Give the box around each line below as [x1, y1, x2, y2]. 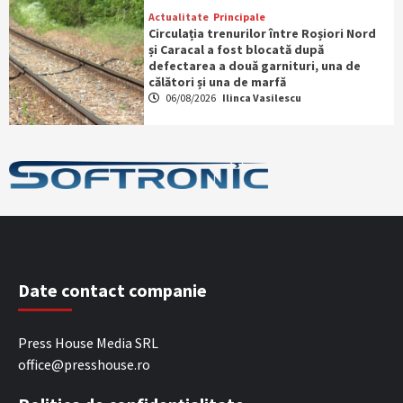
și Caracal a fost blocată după [148, 41, 324, 58]
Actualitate [148, 10, 209, 24]
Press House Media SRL [18, 334, 158, 353]
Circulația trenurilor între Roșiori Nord [148, 25, 376, 42]
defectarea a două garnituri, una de [148, 58, 361, 75]
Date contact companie [18, 279, 207, 302]
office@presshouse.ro [18, 355, 150, 374]
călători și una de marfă [148, 74, 286, 91]
